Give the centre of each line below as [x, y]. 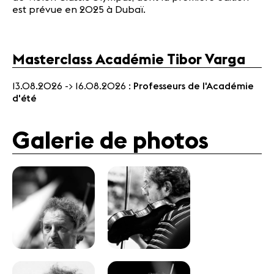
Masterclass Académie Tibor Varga [129, 60]
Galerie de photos [110, 141]
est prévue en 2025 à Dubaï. [79, 9]
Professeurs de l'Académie [194, 86]
